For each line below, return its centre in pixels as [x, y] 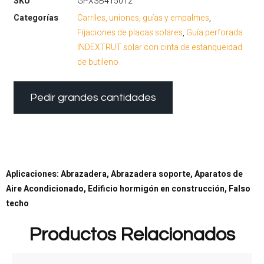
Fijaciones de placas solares [130, 32]
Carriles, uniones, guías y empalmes [143, 18]
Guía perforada [215, 32]
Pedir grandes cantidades [93, 97]
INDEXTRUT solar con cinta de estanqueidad [160, 47]
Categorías [36, 18]
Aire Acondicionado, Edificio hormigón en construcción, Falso [128, 189]
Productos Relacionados [132, 235]
